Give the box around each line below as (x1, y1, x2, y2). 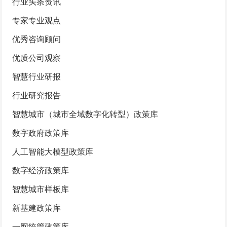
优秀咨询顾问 (12, 33, 61, 45)
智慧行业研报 (12, 70, 61, 82)
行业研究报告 (12, 89, 61, 101)
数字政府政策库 (12, 127, 69, 138)
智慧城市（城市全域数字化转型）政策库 (12, 108, 159, 120)
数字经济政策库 (12, 164, 69, 176)
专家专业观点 (12, 14, 61, 26)
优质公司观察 (12, 52, 61, 63)
